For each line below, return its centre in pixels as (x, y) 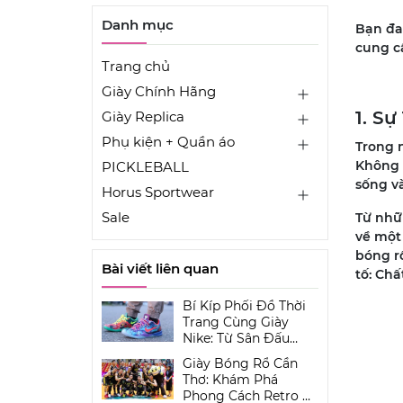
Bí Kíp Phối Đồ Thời (244, 305)
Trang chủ (136, 66)
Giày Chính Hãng (159, 91)
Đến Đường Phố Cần (248, 354)
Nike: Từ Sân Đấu (236, 338)
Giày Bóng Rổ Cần (240, 363)
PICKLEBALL (145, 166)
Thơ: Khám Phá (230, 379)
